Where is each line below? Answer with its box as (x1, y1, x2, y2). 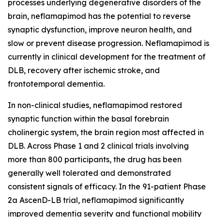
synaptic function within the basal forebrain (8, 113, 169, 124)
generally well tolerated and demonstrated (8, 168, 171, 178)
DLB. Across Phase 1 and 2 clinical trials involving (8, 140, 189, 151)
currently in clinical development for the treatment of (8, 51, 205, 62)
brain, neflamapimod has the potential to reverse (8, 11, 191, 21)
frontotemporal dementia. (8, 78, 105, 89)
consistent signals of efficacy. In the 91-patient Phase (8, 181, 206, 191)
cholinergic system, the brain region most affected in (8, 127, 204, 137)
